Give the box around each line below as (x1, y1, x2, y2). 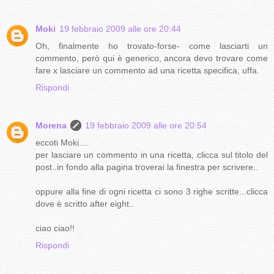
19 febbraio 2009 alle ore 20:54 (85, 120, 207, 131)
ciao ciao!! (35, 223, 75, 234)
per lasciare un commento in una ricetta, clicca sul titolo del (35, 150, 268, 160)
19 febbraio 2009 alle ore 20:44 (59, 24, 181, 34)
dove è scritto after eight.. (35, 199, 134, 209)
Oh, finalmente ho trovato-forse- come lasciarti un (35, 41, 268, 51)
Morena (35, 120, 67, 131)
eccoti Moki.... (35, 138, 89, 148)
